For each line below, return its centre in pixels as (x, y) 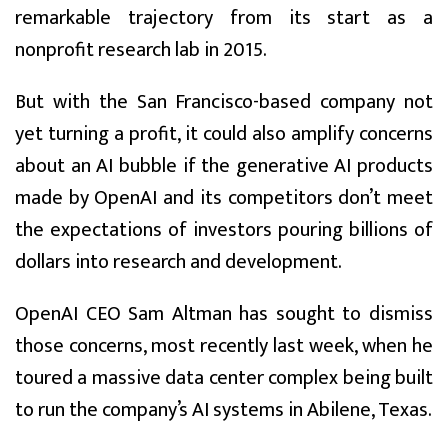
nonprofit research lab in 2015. (141, 49)
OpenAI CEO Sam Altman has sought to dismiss (224, 313)
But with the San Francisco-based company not (224, 101)
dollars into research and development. (178, 261)
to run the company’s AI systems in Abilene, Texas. (223, 409)
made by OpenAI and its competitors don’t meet (224, 197)
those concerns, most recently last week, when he (224, 345)
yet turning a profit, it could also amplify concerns (224, 133)
